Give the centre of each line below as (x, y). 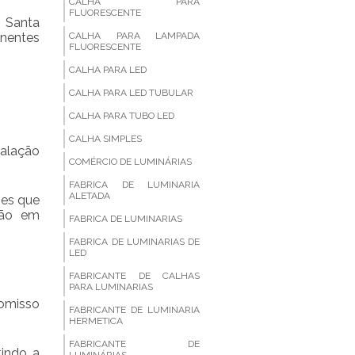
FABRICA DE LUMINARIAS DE (134, 242)
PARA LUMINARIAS (111, 287)
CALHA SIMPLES (106, 139)
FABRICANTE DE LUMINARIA (134, 310)
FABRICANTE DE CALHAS (134, 276)
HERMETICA (96, 321)
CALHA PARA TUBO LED (122, 116)
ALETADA (90, 196)
